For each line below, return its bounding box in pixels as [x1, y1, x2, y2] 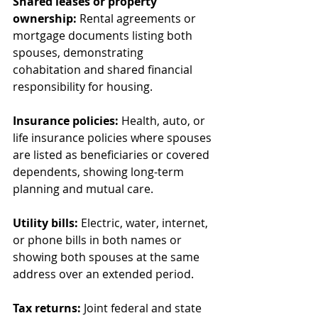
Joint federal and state [81, 300, 204, 316]
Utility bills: [13, 214, 78, 231]
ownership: [13, 10, 77, 26]
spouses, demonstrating [13, 44, 146, 60]
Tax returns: [13, 300, 81, 316]
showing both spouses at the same [13, 248, 202, 265]
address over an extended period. [13, 265, 194, 282]
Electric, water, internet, [78, 214, 211, 231]
